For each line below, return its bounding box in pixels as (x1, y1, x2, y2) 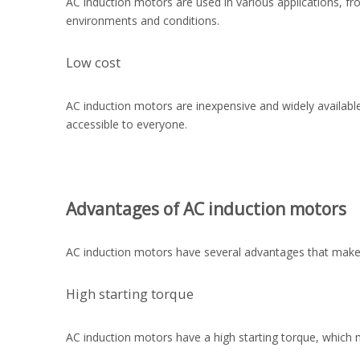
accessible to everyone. (66, 117, 187, 132)
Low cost (66, 54, 121, 72)
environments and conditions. (66, 13, 219, 28)
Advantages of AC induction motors (66, 198, 346, 220)
